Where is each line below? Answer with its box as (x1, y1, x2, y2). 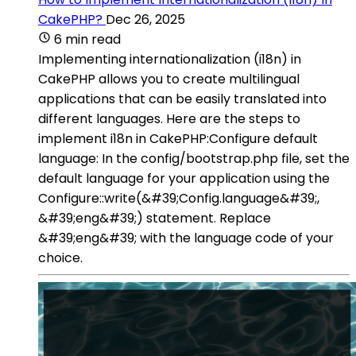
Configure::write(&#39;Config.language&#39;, (38, 188, 319, 207)
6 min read (54, 29, 121, 48)
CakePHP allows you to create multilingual (38, 69, 300, 88)
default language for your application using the (38, 168, 330, 188)
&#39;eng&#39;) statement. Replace (38, 208, 271, 227)
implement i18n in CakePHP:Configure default (38, 129, 318, 148)
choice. (38, 248, 83, 267)
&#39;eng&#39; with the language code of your (38, 228, 334, 247)
